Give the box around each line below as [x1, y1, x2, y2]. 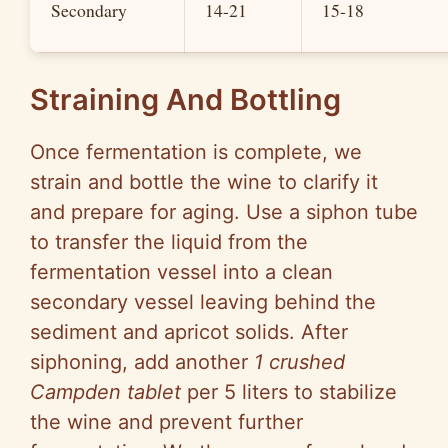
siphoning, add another [30, 350, 254, 375]
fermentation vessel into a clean [30, 260, 333, 285]
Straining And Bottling [30, 82, 341, 118]
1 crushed [254, 350, 345, 375]
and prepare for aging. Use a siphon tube [30, 200, 418, 225]
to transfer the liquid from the [30, 230, 308, 255]
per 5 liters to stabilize [181, 380, 397, 405]
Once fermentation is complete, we [30, 140, 362, 165]
